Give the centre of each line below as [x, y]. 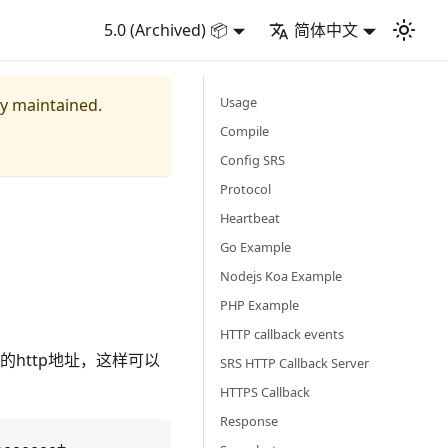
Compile [244, 131]
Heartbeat [250, 218]
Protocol [245, 189]
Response [249, 421]
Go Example [255, 247]
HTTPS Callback [265, 392]
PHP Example [259, 305]
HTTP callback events [282, 334]
